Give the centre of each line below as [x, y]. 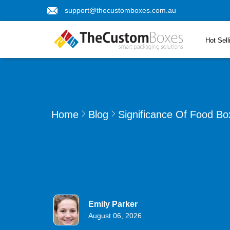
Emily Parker [113, 204]
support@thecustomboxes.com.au [120, 10]
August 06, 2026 [115, 216]
